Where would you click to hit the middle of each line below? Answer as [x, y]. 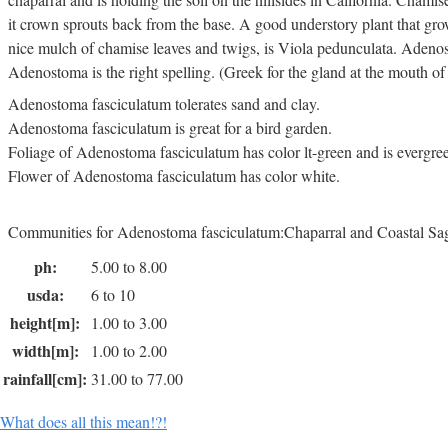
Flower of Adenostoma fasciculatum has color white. [174, 175]
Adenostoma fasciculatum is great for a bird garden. [170, 127]
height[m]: [45, 322]
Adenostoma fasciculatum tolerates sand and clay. [164, 103]
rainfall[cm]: [45, 378]
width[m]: [45, 350]
